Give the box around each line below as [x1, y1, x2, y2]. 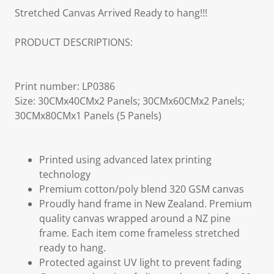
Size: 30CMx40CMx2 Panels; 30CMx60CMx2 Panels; [15, 94, 245, 108]
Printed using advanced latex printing [39, 153, 212, 166]
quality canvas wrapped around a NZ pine [39, 212, 231, 225]
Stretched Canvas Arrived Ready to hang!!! [15, 6, 207, 20]
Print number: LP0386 [15, 80, 115, 93]
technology [39, 168, 91, 181]
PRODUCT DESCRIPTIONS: [15, 35, 133, 49]
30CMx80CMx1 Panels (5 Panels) [15, 109, 161, 122]
